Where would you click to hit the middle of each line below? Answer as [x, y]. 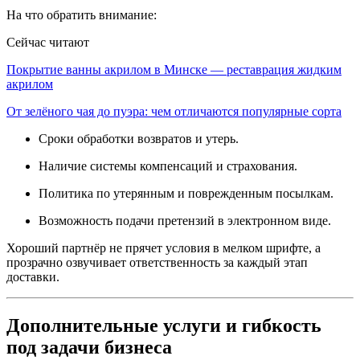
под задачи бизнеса [89, 347]
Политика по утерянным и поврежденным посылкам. [186, 194]
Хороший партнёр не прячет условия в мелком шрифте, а [164, 248]
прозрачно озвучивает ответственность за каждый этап [157, 263]
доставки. [33, 277]
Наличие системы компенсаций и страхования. [168, 166]
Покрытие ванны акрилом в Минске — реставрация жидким [174, 70]
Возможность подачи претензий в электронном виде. [185, 221]
